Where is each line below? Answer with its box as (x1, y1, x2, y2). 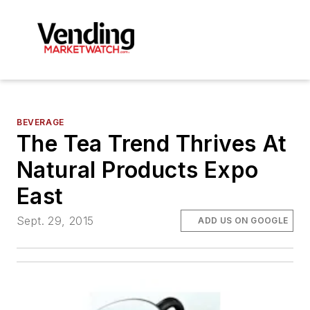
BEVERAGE (17, 116, 64, 127)
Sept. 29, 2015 (17, 213, 94, 228)
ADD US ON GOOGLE (198, 215, 289, 226)
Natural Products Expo (17, 156, 259, 183)
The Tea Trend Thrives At (17, 129, 287, 157)
